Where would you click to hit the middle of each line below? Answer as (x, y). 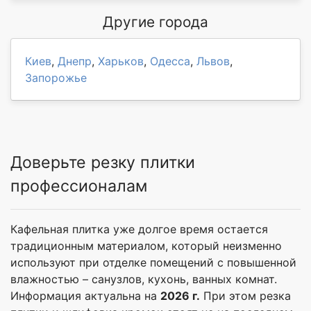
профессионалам (79, 186)
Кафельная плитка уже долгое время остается (139, 229)
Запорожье (56, 78)
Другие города (155, 22)
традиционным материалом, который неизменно (146, 246)
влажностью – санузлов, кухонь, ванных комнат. (144, 279)
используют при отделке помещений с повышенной (153, 263)
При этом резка (245, 296)
